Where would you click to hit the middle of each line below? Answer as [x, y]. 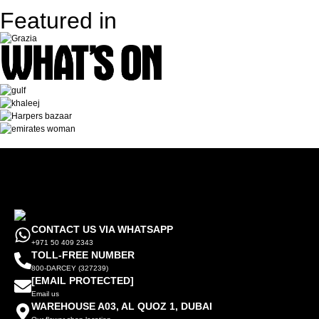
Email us [45, 294]
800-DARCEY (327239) [70, 268]
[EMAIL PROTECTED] [83, 281]
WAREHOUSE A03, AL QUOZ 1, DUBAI [122, 307]
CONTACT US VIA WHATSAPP [102, 230]
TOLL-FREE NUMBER [83, 255]
